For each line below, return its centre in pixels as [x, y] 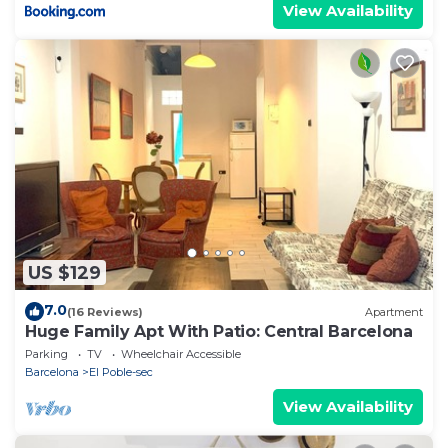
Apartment [394, 311]
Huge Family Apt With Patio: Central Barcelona [219, 332]
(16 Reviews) [105, 311]
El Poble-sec [121, 372]
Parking [46, 354]
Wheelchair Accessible [181, 354]
